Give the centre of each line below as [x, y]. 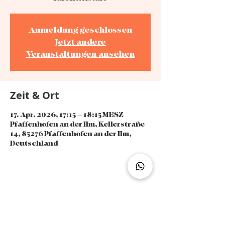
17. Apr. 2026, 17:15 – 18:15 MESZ [67, 115]
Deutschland [34, 143]
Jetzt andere [80, 42]
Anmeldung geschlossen [80, 30]
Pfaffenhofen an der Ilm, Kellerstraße [77, 124]
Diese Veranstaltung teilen [77, 198]
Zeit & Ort [35, 95]
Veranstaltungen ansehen [80, 54]
